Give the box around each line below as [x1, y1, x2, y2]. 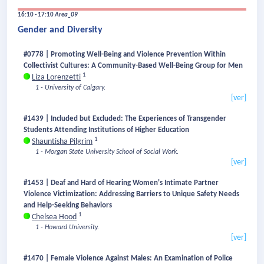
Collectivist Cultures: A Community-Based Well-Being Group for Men [24, 62, 243, 70]
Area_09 [55, 12, 78, 19]
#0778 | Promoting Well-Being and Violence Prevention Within [24, 51, 226, 59]
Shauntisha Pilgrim [32, 137, 93, 147]
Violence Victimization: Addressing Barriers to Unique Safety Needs [24, 190, 239, 199]
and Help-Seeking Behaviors [24, 202, 112, 210]
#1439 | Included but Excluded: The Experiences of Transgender [24, 115, 226, 123]
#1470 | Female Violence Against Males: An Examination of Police [24, 255, 233, 263]
